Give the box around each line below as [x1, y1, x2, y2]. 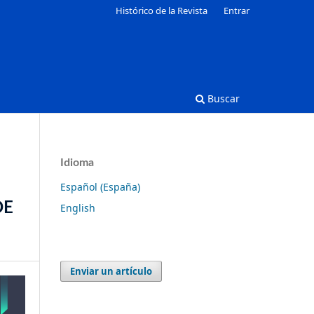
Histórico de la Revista [116, 4, 208, 17]
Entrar [224, 4, 250, 17]
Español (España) [60, 179, 140, 193]
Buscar [205, 91, 240, 105]
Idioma [60, 156, 94, 168]
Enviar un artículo [70, 264, 153, 278]
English [60, 200, 95, 214]
